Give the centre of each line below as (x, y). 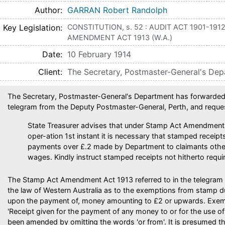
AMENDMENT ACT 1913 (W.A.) (120, 37)
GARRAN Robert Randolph (117, 10)
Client (49, 72)
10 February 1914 (99, 54)
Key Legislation (32, 28)
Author (47, 10)
